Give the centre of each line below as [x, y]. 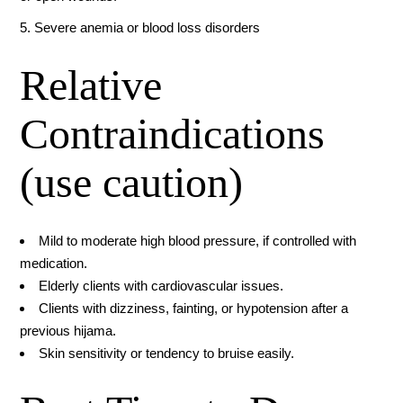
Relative [91, 85]
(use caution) [132, 183]
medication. [54, 264]
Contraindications [173, 134]
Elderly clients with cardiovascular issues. [161, 286]
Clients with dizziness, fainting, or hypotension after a [194, 309]
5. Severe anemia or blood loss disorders [140, 28]
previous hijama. [68, 331]
